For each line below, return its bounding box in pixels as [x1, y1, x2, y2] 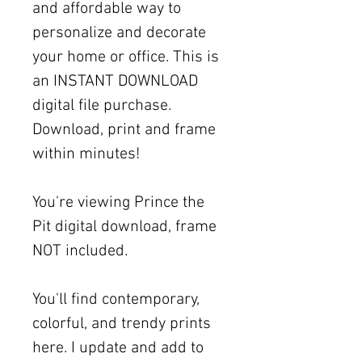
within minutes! [32, 144, 140, 164]
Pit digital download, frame [32, 217, 217, 237]
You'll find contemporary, [32, 289, 200, 309]
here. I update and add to [32, 338, 204, 358]
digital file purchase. [32, 95, 171, 116]
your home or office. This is [32, 47, 219, 67]
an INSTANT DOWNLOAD [32, 71, 198, 91]
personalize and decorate [32, 23, 206, 43]
